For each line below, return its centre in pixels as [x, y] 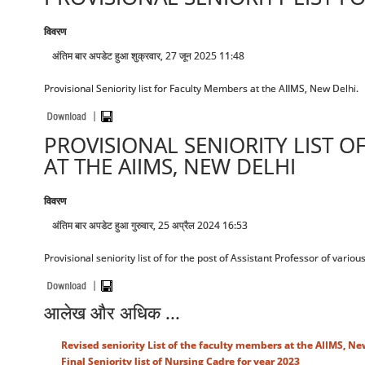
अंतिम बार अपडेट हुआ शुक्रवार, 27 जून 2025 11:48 [148, 56]
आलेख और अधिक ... [112, 312]
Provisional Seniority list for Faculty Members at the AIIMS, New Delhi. [201, 88]
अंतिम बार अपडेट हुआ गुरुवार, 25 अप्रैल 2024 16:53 [150, 225]
